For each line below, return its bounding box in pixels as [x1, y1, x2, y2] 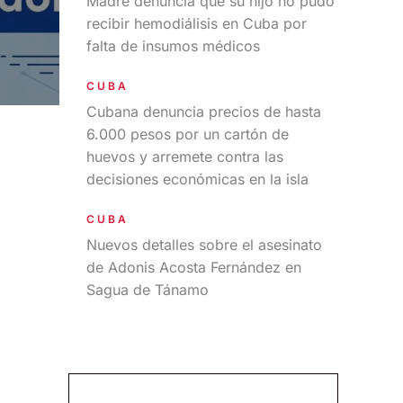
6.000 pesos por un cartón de [86, 125, 289, 143]
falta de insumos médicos [86, 37, 260, 55]
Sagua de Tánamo [86, 281, 209, 299]
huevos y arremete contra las [86, 148, 283, 166]
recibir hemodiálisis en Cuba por [86, 14, 307, 32]
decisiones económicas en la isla [86, 170, 309, 188]
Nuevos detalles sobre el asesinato [86, 236, 322, 254]
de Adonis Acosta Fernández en [86, 258, 301, 276]
